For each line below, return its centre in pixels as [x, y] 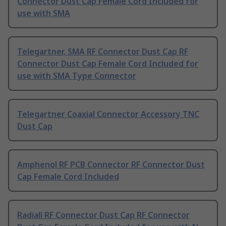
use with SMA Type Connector [77, 76]
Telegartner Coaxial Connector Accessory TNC [108, 114]
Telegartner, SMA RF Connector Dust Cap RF [103, 52]
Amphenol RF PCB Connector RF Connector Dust [111, 165]
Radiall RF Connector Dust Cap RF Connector [103, 215]
